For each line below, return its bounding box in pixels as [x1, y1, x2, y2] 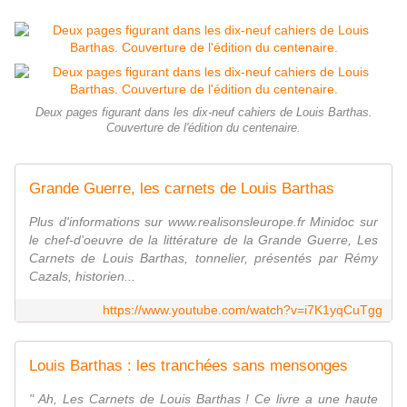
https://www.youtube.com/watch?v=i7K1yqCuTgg [103, 302, 382, 317]
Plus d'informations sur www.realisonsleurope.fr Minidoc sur [29, 213, 378, 229]
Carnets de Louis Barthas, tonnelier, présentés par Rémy [29, 250, 378, 265]
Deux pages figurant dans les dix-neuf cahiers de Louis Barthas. [35, 105, 372, 119]
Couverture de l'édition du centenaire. [106, 121, 301, 134]
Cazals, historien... [29, 268, 135, 283]
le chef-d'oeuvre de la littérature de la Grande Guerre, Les [29, 232, 378, 247]
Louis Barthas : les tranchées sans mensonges [29, 356, 348, 374]
